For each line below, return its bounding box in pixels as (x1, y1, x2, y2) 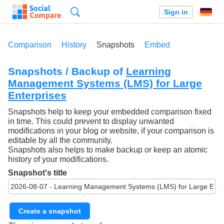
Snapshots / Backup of (8, 65, 126, 77)
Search (80, 7, 104, 16)
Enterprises (8, 89, 66, 101)
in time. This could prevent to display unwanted (8, 117, 174, 126)
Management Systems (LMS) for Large (8, 77, 202, 89)
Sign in (163, 8, 188, 16)
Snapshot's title (8, 168, 67, 177)
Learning (126, 65, 171, 77)
